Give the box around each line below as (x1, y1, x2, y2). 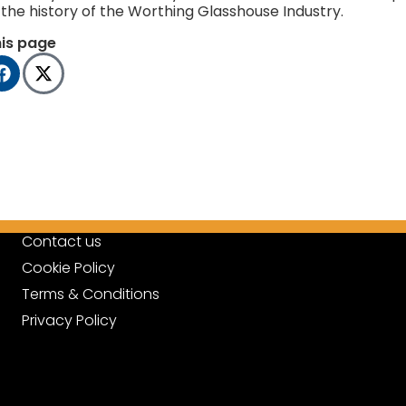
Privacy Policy (21, 309, 117, 331)
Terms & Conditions (21, 283, 159, 304)
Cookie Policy (21, 256, 115, 278)
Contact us (21, 230, 101, 252)
